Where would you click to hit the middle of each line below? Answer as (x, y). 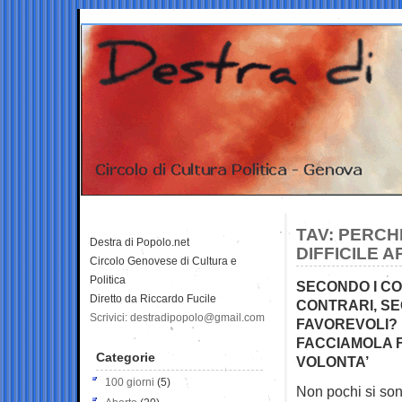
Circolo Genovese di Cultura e (163, 261)
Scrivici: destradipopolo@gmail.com (177, 317)
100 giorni (130, 382)
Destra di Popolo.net (140, 242)
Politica (108, 280)
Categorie (126, 357)
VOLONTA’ (332, 361)
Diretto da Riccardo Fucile (153, 298)
